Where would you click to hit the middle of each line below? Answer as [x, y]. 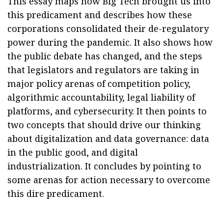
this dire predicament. [56, 193]
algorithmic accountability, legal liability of [101, 97]
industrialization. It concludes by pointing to [104, 166]
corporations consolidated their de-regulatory [108, 28]
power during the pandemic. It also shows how [110, 42]
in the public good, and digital [73, 152]
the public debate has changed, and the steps [105, 56]
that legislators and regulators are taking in [103, 70]
